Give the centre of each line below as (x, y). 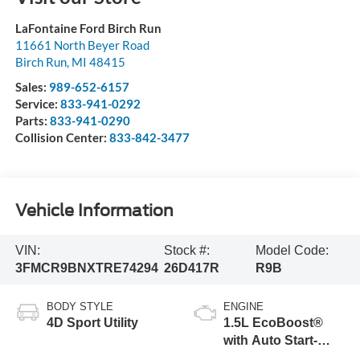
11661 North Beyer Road (82, 45)
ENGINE (243, 306)
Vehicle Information (94, 211)
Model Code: (292, 251)
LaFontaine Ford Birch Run (88, 28)
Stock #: (187, 251)
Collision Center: (62, 137)
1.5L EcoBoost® (273, 322)
